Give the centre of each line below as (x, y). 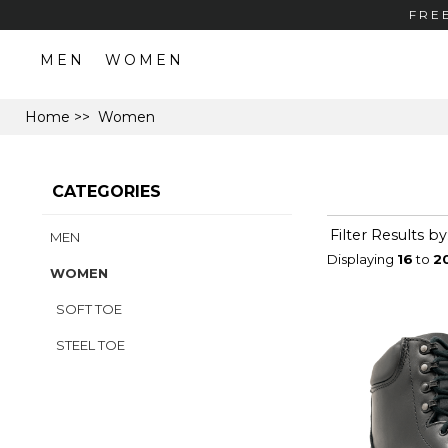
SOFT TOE (86, 309)
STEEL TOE (87, 345)
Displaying (362, 259)
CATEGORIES (106, 191)
